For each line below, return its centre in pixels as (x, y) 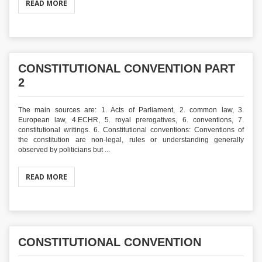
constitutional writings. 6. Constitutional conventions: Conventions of (131, 130)
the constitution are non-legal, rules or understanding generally (131, 140)
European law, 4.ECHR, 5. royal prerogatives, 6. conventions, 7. (131, 120)
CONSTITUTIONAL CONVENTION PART (127, 68)
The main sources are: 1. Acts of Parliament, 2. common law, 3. (131, 110)
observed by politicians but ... (64, 150)
